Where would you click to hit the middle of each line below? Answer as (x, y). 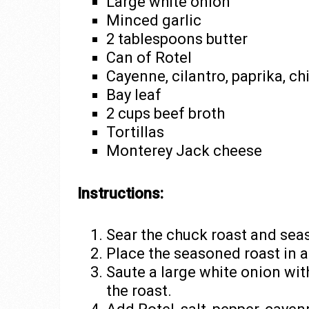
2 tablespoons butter (177, 39)
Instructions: (120, 193)
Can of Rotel (149, 58)
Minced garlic (153, 20)
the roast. (139, 290)
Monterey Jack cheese (184, 151)
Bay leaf (133, 95)
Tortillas (135, 132)
